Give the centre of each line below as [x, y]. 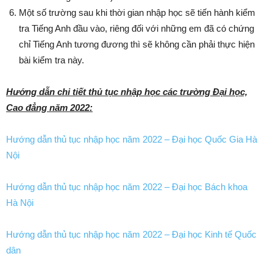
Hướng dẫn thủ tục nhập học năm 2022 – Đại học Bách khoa [127, 187]
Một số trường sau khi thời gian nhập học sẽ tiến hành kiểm [137, 13]
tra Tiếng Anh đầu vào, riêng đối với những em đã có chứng [136, 29]
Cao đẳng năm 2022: [49, 108]
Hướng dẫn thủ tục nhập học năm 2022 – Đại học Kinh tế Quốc [131, 235]
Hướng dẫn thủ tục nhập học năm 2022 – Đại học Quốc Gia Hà [132, 140]
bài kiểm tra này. [51, 60]
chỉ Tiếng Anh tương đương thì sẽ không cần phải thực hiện [137, 44]
